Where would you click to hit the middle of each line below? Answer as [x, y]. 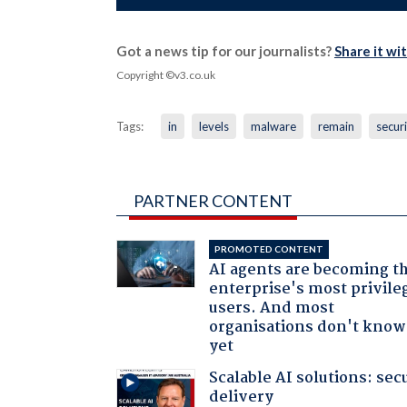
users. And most [272, 308]
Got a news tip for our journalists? [225, 50]
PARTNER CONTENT [213, 200]
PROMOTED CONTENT [269, 248]
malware [273, 126]
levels [213, 126]
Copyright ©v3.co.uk [165, 74]
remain [336, 126]
